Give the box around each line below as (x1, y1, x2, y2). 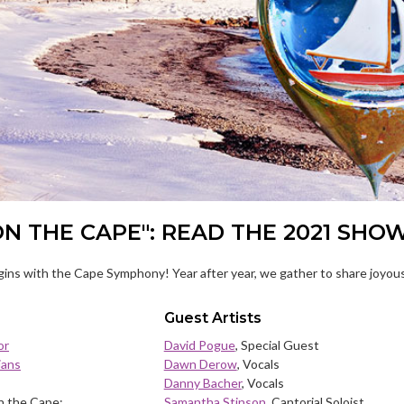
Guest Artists (163, 308, 262, 326)
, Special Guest (234, 336, 319, 353)
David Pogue (163, 336, 235, 353)
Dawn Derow (163, 355, 237, 372)
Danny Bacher (163, 374, 242, 390)
